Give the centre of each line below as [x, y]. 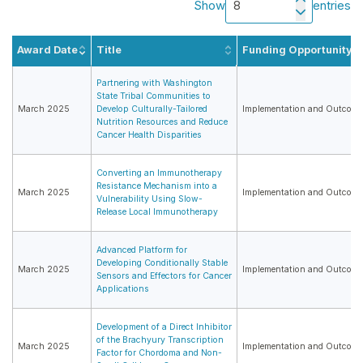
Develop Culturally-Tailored [152, 109]
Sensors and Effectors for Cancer [164, 276]
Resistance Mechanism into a [157, 186]
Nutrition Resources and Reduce [162, 122]
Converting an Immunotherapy [159, 173]
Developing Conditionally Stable [162, 263]
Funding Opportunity [297, 50]
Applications [123, 289]
